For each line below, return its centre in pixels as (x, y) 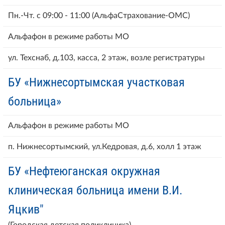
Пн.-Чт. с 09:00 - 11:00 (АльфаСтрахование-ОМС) (99, 15)
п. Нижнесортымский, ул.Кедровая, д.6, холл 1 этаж (105, 146)
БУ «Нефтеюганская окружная (84, 171)
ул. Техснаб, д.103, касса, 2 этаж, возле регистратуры (106, 58)
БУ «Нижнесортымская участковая (96, 82)
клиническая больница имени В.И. (95, 190)
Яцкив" (26, 209)
